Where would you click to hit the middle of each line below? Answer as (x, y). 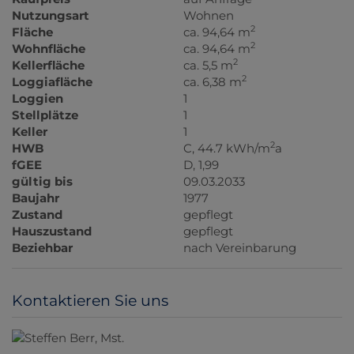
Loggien (38, 99)
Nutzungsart (51, 16)
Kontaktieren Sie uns (90, 301)
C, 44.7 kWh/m (227, 149)
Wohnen (209, 16)
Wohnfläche (49, 49)
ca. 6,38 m (213, 82)
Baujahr (36, 198)
